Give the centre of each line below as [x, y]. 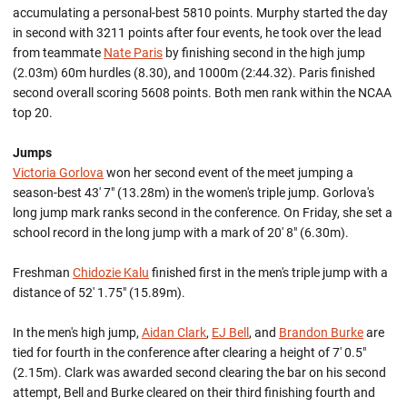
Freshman [43, 273]
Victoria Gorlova [58, 173]
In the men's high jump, [77, 333]
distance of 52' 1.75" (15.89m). [99, 293]
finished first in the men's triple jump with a [268, 273]
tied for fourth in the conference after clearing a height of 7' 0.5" [189, 352]
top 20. [34, 113]
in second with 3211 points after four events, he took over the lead [197, 33]
